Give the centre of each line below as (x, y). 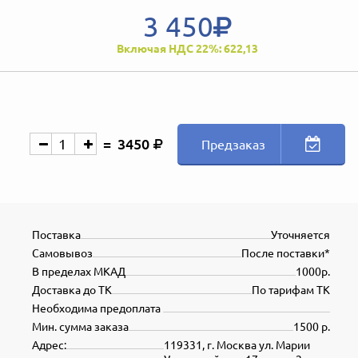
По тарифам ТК (291, 290)
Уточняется (300, 235)
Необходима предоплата (97, 308)
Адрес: (49, 345)
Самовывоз (62, 253)
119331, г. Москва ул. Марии (237, 345)
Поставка (56, 235)
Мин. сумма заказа (80, 326)
